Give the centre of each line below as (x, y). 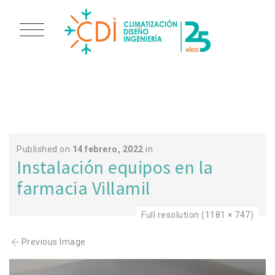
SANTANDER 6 (137, 75)
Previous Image (53, 242)
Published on (45, 149)
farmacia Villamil (83, 188)
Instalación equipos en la (115, 167)
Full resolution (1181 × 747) (197, 215)
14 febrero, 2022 (108, 149)
